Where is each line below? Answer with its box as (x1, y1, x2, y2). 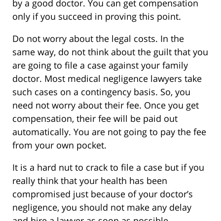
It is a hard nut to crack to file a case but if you (12, 161, 204, 174)
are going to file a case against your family (12, 59, 188, 72)
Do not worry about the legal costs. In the (12, 33, 184, 45)
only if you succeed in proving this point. (12, 10, 181, 23)
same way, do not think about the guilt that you (12, 46, 208, 58)
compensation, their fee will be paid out (12, 112, 178, 125)
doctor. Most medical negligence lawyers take (12, 73, 202, 85)
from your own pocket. (12, 139, 107, 151)
